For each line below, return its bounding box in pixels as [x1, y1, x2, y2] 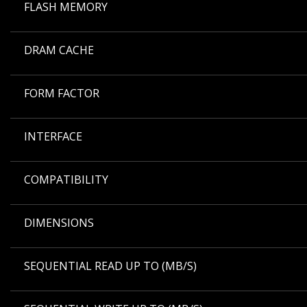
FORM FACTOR [24, 86, 99, 101]
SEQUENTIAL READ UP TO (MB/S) [24, 258, 197, 274]
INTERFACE [24, 129, 82, 145]
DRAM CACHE [24, 42, 94, 58]
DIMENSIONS [24, 215, 94, 231]
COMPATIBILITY [24, 172, 108, 188]
